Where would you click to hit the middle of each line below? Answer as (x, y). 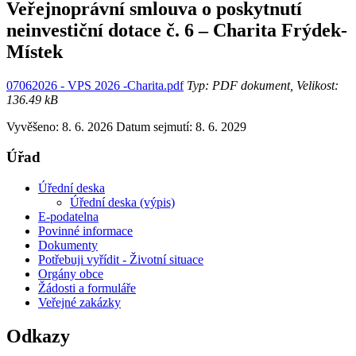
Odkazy (38, 336)
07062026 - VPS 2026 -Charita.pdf (95, 85)
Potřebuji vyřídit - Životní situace (121, 260)
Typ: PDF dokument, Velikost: (261, 85)
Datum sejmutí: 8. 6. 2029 (181, 126)
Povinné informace (85, 231)
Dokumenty (68, 246)
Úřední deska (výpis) (122, 203)
